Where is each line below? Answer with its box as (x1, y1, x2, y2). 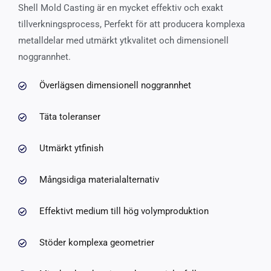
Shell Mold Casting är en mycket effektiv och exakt (18, 2, 223, 14)
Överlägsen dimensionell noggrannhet (39, 80, 191, 91)
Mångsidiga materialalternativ (39, 174, 159, 186)
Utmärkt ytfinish (39, 143, 103, 154)
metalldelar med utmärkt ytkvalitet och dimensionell (18, 35, 229, 47)
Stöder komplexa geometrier (39, 237, 154, 249)
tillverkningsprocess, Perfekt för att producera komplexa (18, 19, 245, 30)
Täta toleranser (39, 111, 100, 123)
